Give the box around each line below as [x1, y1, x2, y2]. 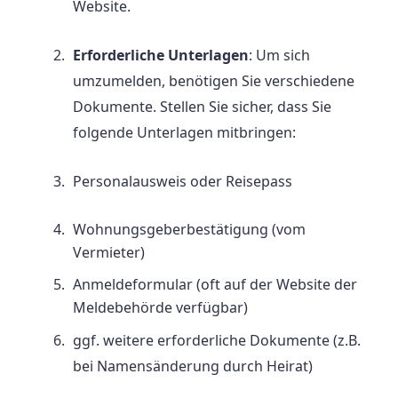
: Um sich [249, 45, 310, 66]
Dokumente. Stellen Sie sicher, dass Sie [73, 97, 331, 117]
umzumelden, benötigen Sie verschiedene [73, 71, 354, 92]
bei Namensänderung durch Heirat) [73, 356, 313, 377]
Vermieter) [73, 243, 145, 263]
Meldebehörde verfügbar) [73, 298, 248, 318]
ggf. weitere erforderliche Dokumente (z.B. [73, 330, 361, 351]
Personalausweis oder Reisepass [73, 171, 292, 192]
